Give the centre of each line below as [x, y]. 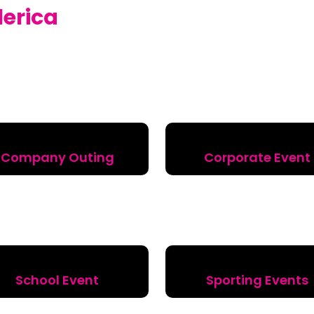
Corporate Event [257, 157]
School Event [57, 280]
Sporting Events [257, 280]
